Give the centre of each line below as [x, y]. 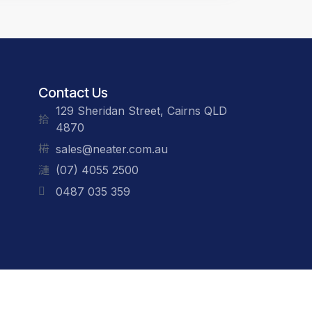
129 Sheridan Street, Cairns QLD [141, 111]
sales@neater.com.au [111, 149]
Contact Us [73, 93]
